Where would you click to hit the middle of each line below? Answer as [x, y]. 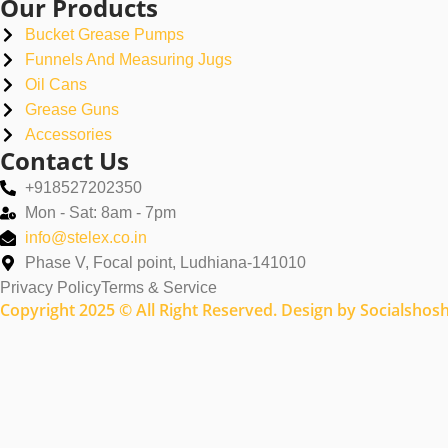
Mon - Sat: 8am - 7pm [100, 212]
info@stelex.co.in [86, 237]
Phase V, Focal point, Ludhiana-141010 [165, 262]
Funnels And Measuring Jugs [128, 59]
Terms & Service [159, 287]
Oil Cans [56, 84]
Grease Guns [72, 109]
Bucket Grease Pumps [104, 34]
